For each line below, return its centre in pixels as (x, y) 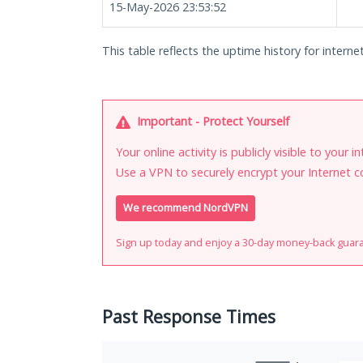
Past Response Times (189, 317)
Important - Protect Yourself (211, 121)
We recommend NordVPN (186, 208)
